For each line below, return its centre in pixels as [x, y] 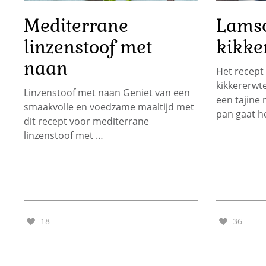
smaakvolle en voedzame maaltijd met [109, 107]
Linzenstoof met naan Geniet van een [107, 93]
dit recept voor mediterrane [86, 121]
